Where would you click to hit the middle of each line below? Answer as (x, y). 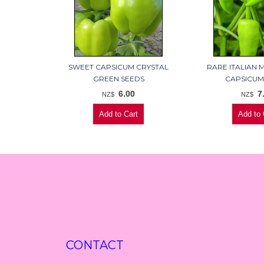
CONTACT (95, 245)
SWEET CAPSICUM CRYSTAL (119, 67)
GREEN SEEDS (118, 79)
